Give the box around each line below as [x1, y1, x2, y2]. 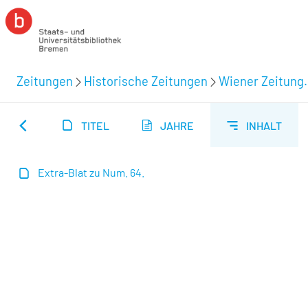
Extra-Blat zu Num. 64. [38, 166, 145, 179]
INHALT [246, 118, 282, 132]
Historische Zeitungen [84, 73, 208, 89]
